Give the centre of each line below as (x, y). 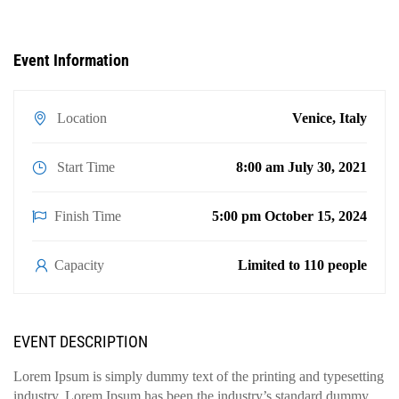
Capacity (77, 265)
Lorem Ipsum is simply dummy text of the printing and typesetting (199, 376)
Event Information (71, 60)
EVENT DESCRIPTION (81, 342)
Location (80, 118)
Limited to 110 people (302, 265)
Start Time (84, 167)
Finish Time (88, 216)
